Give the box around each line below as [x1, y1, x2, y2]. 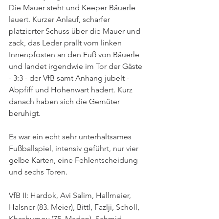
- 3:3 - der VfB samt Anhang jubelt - [9, 73, 131, 83]
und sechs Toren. [9, 167, 67, 176]
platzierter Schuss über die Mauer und [9, 26, 142, 36]
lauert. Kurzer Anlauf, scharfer [9, 15, 112, 24]
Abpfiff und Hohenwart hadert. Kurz [9, 85, 134, 94]
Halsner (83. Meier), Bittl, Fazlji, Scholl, [9, 202, 141, 212]
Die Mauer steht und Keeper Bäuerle [9, 3, 137, 12]
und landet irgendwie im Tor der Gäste [9, 62, 144, 71]
